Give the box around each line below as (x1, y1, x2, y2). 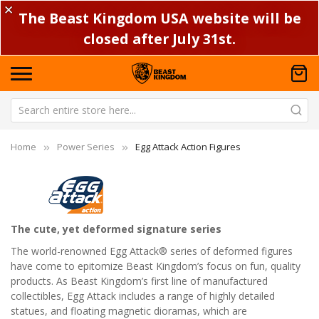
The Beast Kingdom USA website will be (18, 8, 301, 28)
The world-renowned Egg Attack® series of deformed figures (11, 244, 293, 258)
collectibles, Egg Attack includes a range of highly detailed (11, 288, 275, 303)
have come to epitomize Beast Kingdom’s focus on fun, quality (11, 258, 300, 273)
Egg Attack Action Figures (135, 140, 241, 153)
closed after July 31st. (83, 28, 236, 48)
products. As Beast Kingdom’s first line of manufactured (11, 273, 268, 288)
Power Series (57, 140, 115, 153)
